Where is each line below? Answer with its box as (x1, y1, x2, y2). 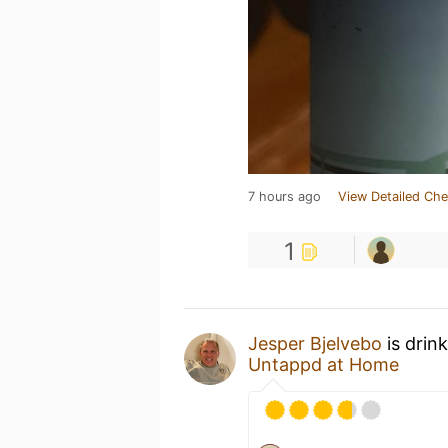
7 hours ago (248, 188, 321, 204)
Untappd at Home (248, 353, 399, 375)
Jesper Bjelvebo (248, 332, 382, 354)
